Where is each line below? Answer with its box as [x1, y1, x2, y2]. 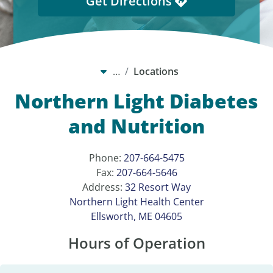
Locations [133, 65, 179, 79]
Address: [82, 180, 125, 194]
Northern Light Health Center [69, 195, 204, 209]
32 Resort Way [125, 180, 191, 194]
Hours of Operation [68, 233, 205, 253]
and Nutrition [68, 113, 205, 140]
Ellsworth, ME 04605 [91, 210, 182, 224]
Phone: [88, 151, 124, 165]
